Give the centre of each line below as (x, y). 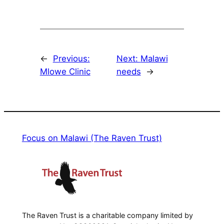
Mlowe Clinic (65, 71)
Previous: (71, 58)
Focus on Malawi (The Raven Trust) (92, 138)
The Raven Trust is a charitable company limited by (107, 215)
